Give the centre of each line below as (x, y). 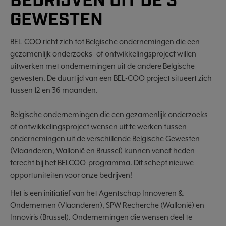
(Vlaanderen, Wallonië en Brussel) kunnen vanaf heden (102, 151)
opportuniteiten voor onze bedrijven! (71, 175)
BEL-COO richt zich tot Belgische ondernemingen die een (105, 42)
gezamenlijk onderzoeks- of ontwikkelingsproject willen (103, 54)
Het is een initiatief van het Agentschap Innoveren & (97, 193)
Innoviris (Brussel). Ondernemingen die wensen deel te (101, 217)
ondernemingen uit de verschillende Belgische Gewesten (105, 138)
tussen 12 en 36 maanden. (54, 90)
